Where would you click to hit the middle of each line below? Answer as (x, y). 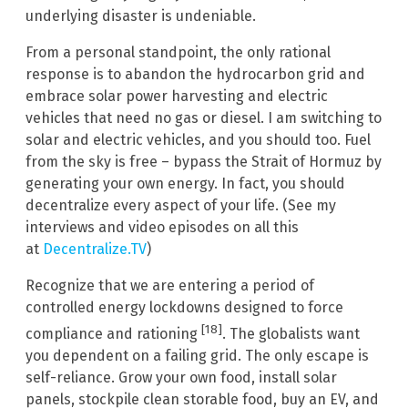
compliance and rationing (113, 334)
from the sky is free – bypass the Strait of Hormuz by (204, 161)
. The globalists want (291, 334)
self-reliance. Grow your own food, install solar (181, 378)
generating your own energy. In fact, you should (185, 183)
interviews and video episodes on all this (162, 227)
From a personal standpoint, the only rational (178, 52)
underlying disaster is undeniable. (141, 15)
